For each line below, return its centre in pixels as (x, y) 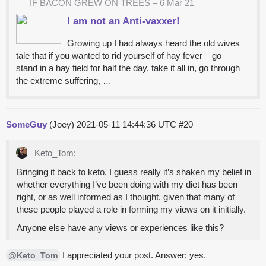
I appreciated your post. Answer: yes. (133, 255)
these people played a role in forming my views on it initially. (131, 210)
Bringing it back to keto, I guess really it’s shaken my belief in (134, 172)
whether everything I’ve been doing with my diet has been (127, 185)
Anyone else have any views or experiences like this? (120, 228)
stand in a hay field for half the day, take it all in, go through (128, 68)
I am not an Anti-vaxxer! (124, 21)
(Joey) (62, 125)
